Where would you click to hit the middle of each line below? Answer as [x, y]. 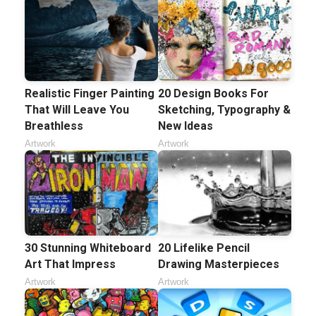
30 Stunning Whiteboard [88, 248]
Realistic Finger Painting [90, 94]
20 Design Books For [213, 94]
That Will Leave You [77, 110]
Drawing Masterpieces [219, 265]
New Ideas [186, 126]
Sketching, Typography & [224, 110]
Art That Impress [70, 265]
